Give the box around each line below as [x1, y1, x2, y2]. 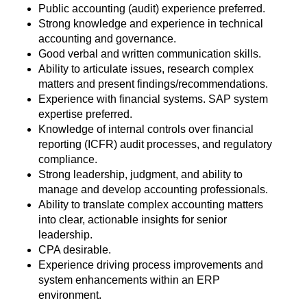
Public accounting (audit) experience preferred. [38, 3, 265, 14]
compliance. [38, 153, 97, 165]
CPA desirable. [38, 244, 111, 256]
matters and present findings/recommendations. [38, 78, 268, 90]
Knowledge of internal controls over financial [38, 123, 254, 135]
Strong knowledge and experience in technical [38, 18, 263, 29]
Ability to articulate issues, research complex [38, 63, 254, 75]
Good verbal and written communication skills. [38, 48, 261, 60]
